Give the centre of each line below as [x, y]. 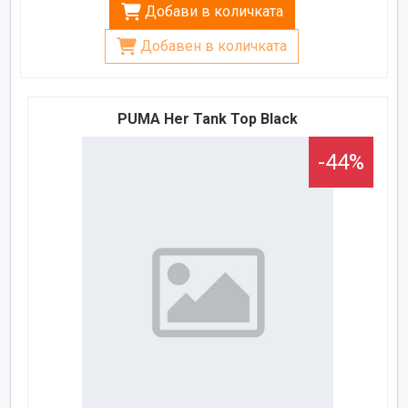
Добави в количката [214, 11]
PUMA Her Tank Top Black [208, 118]
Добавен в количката [214, 46]
